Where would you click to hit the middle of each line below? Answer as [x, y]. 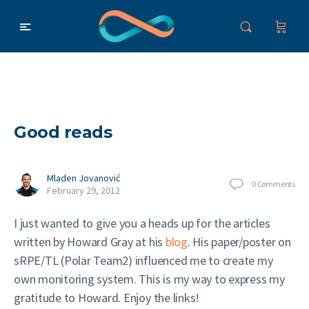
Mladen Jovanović [83, 178]
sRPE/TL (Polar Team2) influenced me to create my [143, 260]
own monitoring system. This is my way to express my [149, 279]
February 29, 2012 [83, 190]
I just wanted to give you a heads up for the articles [142, 223]
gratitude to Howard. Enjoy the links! [107, 298]
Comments [276, 183]
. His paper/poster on [239, 242]
